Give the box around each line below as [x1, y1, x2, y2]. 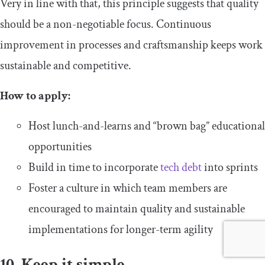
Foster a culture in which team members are [28, 180, 227, 196]
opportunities [28, 139, 92, 155]
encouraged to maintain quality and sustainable [28, 201, 245, 217]
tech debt [158, 160, 202, 176]
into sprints [202, 160, 258, 176]
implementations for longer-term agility [28, 222, 213, 238]
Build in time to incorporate [28, 160, 158, 176]
